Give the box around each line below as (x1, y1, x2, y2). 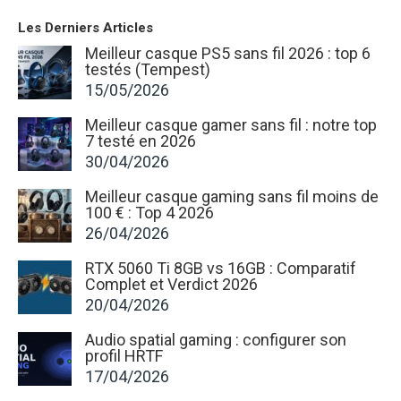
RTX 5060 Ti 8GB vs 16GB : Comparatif (85, 258, 356, 277)
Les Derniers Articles (18, 19, 153, 36)
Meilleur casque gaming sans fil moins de (85, 186, 379, 206)
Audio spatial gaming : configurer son (85, 329, 346, 349)
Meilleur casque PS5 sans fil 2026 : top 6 (85, 43, 371, 63)
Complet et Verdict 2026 (85, 274, 258, 294)
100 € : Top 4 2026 (85, 202, 214, 222)
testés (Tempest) (85, 59, 210, 79)
